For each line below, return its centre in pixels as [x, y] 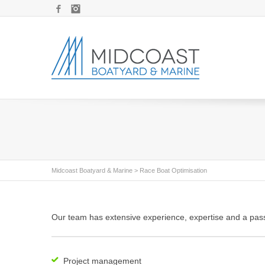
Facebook [80, 9]
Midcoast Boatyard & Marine [92, 170]
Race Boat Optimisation [173, 170]
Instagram [97, 9]
